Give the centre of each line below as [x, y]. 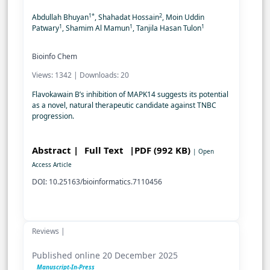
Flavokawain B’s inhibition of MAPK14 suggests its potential [130, 95]
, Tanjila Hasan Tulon [167, 28]
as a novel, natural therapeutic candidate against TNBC [124, 105]
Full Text [105, 150]
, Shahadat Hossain [127, 17]
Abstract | [55, 150]
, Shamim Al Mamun [96, 28]
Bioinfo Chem [55, 57]
